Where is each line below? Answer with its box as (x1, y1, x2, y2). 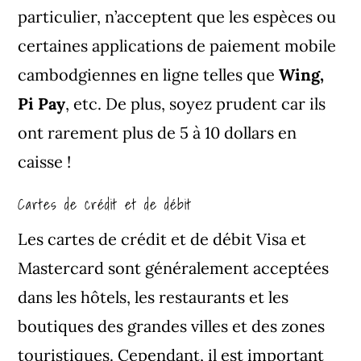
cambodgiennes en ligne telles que (18, 64, 276, 85)
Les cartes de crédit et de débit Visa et (18, 228, 307, 249)
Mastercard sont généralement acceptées (18, 257, 330, 278)
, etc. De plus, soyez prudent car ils (65, 93, 326, 114)
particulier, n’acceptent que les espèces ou (18, 6, 337, 27)
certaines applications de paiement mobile (18, 35, 337, 56)
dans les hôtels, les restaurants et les (18, 286, 289, 307)
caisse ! (18, 151, 72, 172)
